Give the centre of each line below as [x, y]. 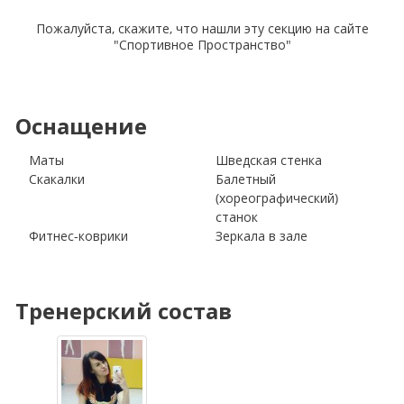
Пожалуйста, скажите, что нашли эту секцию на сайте [202, 28]
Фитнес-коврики [78, 236]
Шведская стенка [269, 160]
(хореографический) [277, 198]
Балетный [246, 179]
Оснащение [81, 126]
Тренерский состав [124, 311]
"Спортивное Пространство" [202, 45]
